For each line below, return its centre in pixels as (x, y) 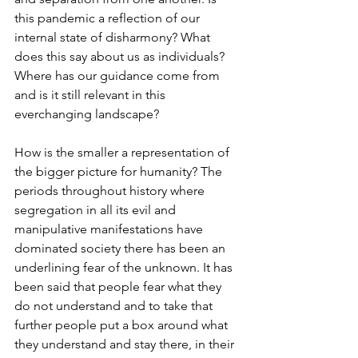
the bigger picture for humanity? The (120, 172)
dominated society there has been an (121, 249)
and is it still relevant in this (91, 95)
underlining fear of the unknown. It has (125, 268)
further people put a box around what (123, 325)
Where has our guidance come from (119, 76)
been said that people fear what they (119, 287)
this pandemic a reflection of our (109, 18)
